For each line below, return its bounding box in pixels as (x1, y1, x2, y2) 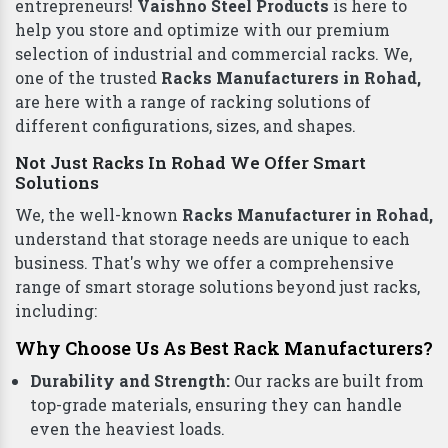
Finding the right (15, 133, 159, 155)
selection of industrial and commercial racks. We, (15, 229, 412, 251)
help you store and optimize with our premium (15, 205, 390, 227)
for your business (288, 133, 429, 155)
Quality (15, 100, 82, 124)
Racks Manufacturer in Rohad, (182, 390, 433, 412)
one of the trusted (15, 253, 161, 275)
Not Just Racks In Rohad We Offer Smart (15, 337, 366, 361)
